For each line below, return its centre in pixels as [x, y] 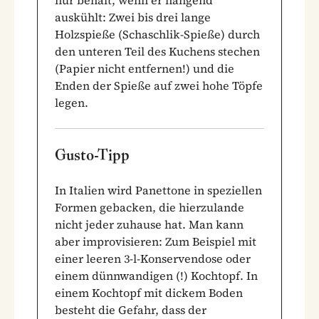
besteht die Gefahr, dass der [131, 309]
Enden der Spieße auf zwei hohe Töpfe [159, 85]
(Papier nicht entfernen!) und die [145, 68]
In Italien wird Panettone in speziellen [158, 190]
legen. [72, 102]
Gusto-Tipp [92, 155]
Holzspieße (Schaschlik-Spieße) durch [157, 34]
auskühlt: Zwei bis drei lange [133, 17]
